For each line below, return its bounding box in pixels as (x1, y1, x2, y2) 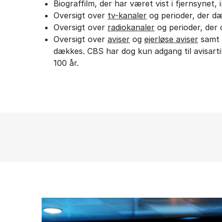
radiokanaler (108, 22, 155, 32)
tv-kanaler (108, 10, 147, 20)
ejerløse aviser (144, 34, 198, 44)
